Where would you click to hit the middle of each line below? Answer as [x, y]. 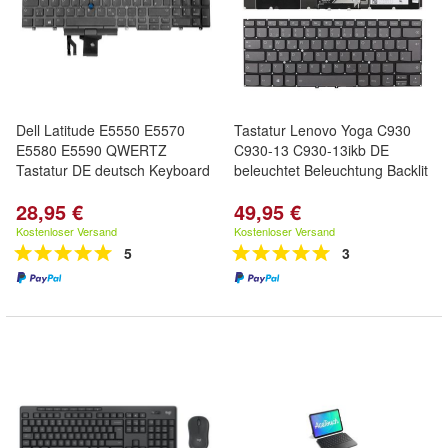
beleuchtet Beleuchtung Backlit [331, 170]
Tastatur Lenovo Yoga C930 [322, 130]
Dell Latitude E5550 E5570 [100, 130]
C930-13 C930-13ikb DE [311, 150]
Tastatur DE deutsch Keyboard [113, 170]
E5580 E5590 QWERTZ [91, 150]
